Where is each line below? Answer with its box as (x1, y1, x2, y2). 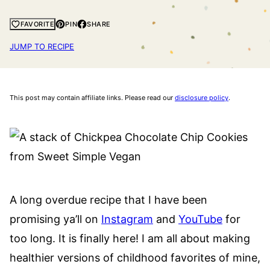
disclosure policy (175, 93, 228, 102)
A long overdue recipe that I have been (10, 193, 207, 206)
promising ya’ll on (10, 213, 101, 225)
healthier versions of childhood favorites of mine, (10, 251, 260, 264)
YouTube (178, 213, 222, 225)
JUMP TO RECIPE (10, 42, 74, 51)
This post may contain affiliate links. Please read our (10, 93, 175, 102)
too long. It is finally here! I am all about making (10, 232, 250, 245)
